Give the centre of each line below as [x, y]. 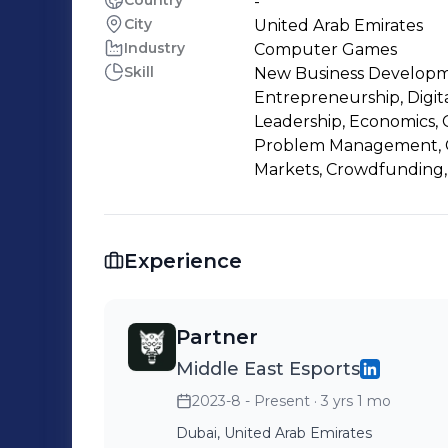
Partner [217, 337]
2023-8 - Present [251, 401]
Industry [154, 48]
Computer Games [325, 49]
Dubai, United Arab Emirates [274, 433]
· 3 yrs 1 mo [350, 401]
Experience [183, 261]
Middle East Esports [268, 369]
